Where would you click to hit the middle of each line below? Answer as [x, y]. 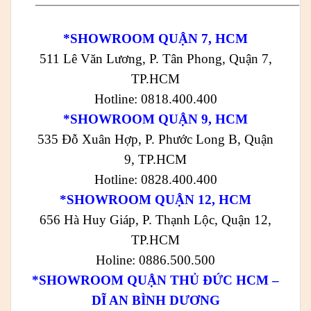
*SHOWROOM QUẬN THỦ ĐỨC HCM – [155, 280]
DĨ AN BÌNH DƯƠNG [155, 300]
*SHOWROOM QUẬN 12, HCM [155, 199]
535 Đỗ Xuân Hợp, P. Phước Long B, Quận [155, 139]
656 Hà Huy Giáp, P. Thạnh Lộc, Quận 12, [155, 219]
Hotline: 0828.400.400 [155, 179]
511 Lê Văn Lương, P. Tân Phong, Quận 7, [155, 58]
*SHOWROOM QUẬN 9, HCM [155, 119]
